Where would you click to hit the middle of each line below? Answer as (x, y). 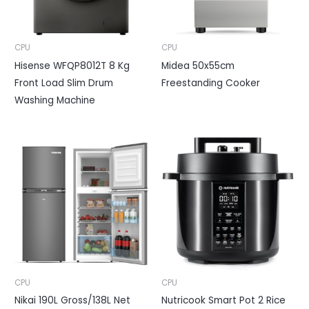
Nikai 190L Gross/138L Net (73, 301)
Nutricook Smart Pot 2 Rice (223, 301)
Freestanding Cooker (211, 83)
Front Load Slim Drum (64, 83)
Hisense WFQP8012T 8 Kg (72, 66)
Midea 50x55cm (198, 66)
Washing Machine (55, 100)
